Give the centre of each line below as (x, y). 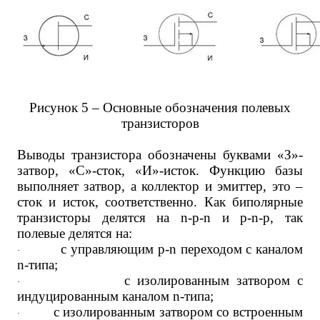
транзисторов (160, 123)
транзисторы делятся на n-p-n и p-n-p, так (160, 217)
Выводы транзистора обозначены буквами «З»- (160, 155)
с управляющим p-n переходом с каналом (182, 249)
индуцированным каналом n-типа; (115, 296)
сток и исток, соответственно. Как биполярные (160, 202)
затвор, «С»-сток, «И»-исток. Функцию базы (160, 170)
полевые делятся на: (75, 233)
